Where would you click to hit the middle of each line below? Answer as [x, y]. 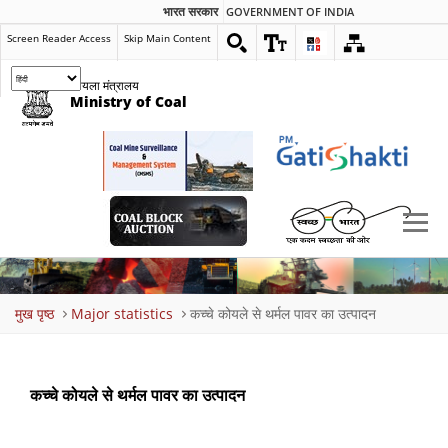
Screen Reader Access [59, 38]
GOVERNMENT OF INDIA [290, 11]
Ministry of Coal [128, 101]
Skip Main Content [167, 38]
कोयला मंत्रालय [104, 85]
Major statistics [122, 314]
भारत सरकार [190, 11]
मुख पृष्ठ [34, 314]
